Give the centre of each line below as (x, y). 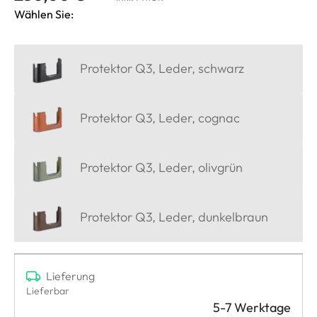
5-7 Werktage (252, 307)
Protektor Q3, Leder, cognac (160, 118)
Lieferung (70, 276)
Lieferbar (48, 290)
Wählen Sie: (44, 14)
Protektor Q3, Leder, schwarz (162, 69)
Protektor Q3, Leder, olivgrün (161, 167)
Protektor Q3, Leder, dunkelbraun (174, 217)
